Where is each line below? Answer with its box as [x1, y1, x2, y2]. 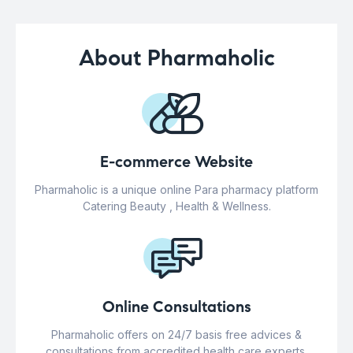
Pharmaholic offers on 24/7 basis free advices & [51, 328, 302, 342]
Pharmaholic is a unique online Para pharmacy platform [35, 183, 318, 197]
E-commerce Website [100, 152, 253, 173]
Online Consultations [102, 297, 251, 318]
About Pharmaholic [78, 44, 275, 72]
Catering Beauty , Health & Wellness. [82, 199, 271, 214]
